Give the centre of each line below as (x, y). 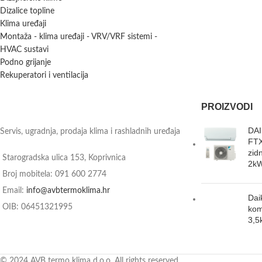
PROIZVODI (227, 107)
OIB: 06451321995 (37, 207)
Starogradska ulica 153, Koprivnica (64, 158)
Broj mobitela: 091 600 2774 (54, 174)
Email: (14, 191)
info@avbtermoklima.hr (68, 191)
